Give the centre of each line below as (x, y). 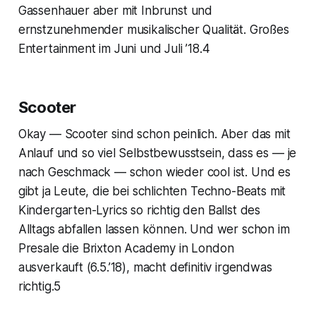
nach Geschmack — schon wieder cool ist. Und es (154, 172)
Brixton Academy (129, 249)
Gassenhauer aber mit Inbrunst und (115, 11)
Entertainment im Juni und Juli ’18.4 (114, 49)
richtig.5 (39, 287)
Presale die (50, 249)
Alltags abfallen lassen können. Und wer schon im (154, 230)
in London (205, 249)
